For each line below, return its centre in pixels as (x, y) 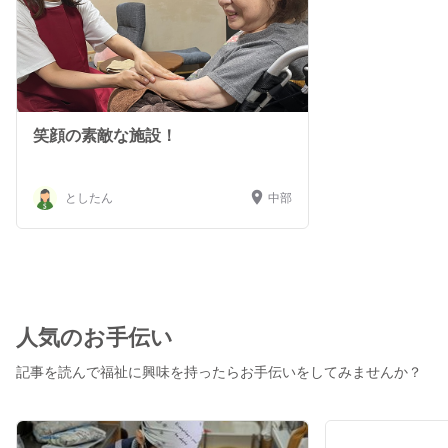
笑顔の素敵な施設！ (105, 135)
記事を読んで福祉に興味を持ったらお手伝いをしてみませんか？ (219, 371)
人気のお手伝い (94, 337)
